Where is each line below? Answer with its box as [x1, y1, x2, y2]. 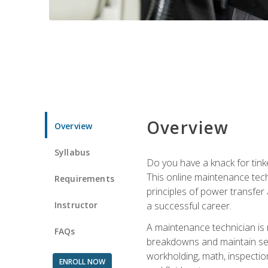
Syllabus [54, 146, 90, 158]
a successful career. [146, 199, 232, 212]
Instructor [54, 199, 98, 211]
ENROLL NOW [59, 256, 105, 267]
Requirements [54, 172, 114, 184]
